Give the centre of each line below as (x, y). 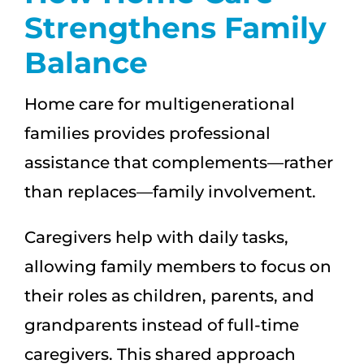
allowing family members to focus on (178, 266)
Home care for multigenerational (160, 104)
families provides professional (147, 133)
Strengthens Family (175, 27)
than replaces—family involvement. (170, 191)
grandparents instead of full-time (162, 325)
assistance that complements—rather (179, 162)
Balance (86, 62)
